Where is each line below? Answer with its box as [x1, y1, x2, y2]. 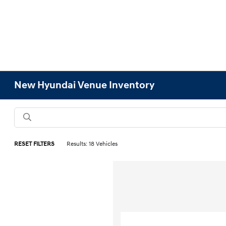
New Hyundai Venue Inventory [14, 79, 155, 91]
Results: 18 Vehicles [67, 140, 118, 148]
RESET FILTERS [14, 140, 55, 148]
